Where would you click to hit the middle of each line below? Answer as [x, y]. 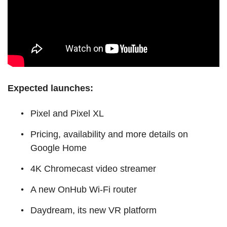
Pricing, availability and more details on [109, 134]
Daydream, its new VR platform [93, 210]
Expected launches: [50, 88]
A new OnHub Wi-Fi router [84, 189]
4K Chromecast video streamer [93, 168]
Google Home [59, 148]
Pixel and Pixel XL [67, 113]
